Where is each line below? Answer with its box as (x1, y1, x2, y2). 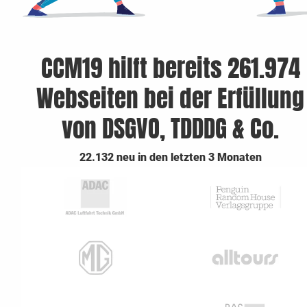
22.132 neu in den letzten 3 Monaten (79, 151, 262, 164)
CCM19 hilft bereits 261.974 (40, 51, 300, 87)
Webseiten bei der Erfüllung (36, 81, 304, 117)
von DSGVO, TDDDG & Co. (62, 111, 279, 147)
